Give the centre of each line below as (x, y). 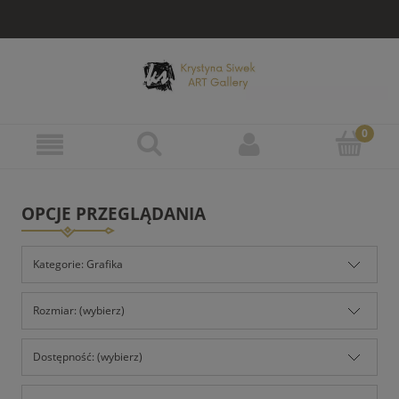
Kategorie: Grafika (78, 264)
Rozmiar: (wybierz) (79, 310)
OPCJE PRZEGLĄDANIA (114, 214)
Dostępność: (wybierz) (88, 356)
